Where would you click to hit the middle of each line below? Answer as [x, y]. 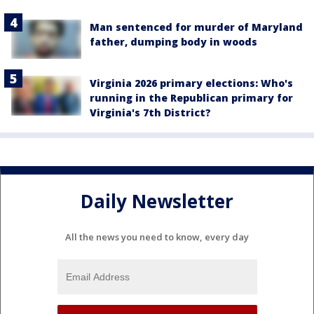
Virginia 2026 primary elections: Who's [191, 83]
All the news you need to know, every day [157, 237]
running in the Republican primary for [191, 98]
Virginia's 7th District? [150, 113]
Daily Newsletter [157, 201]
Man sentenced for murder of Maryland [196, 27]
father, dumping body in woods [173, 42]
